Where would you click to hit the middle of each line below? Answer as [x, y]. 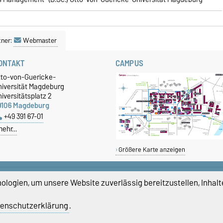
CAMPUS [129, 63]
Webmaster [40, 41]
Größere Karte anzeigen [152, 150]
